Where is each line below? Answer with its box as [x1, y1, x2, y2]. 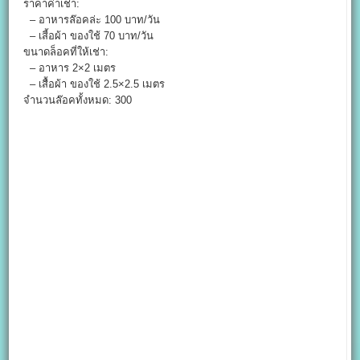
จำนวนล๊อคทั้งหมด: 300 [23, 94, 133, 107]
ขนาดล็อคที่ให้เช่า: [23, 46, 109, 59]
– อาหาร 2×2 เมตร [23, 62, 117, 75]
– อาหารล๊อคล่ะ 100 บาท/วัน [23, 14, 161, 27]
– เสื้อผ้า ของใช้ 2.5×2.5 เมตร [23, 78, 166, 91]
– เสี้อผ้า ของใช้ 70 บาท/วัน [23, 30, 154, 43]
